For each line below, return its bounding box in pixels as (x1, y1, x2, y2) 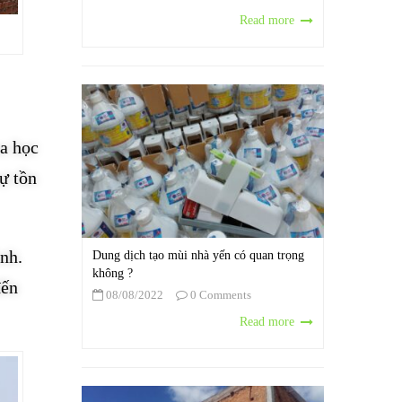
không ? (92, 267, 133, 281)
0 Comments (188, 288, 251, 302)
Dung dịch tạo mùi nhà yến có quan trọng (92, 249, 304, 263)
